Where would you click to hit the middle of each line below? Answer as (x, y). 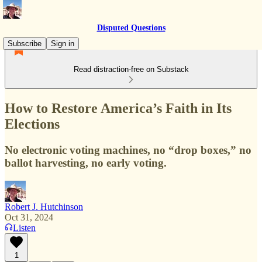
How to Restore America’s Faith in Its (118, 108)
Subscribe (25, 44)
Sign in (63, 44)
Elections (32, 124)
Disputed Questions (131, 28)
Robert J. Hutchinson (44, 206)
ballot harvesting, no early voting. (86, 163)
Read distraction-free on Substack (131, 69)
